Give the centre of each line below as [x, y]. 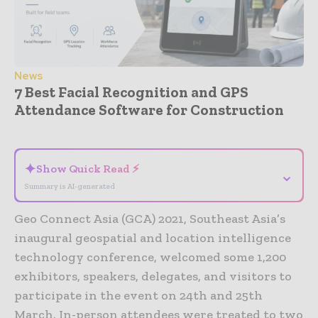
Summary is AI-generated [70, 186]
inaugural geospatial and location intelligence [153, 237]
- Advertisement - [159, 125]
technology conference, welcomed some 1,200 [150, 257]
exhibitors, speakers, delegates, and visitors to [153, 276]
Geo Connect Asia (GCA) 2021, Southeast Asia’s [150, 218]
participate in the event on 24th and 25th [138, 295]
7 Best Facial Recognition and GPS [131, 92]
